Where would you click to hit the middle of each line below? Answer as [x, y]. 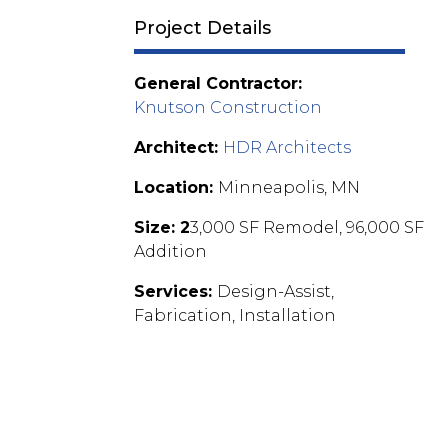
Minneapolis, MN [289, 188]
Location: [176, 188]
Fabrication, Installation [235, 316]
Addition [171, 252]
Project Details [203, 28]
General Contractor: [218, 84]
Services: [176, 292]
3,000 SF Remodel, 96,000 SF [307, 228]
